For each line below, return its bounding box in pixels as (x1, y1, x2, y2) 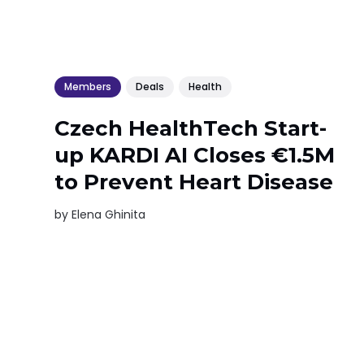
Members (64, 80, 112, 94)
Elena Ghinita (71, 206, 146, 223)
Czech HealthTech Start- (54, 115, 327, 142)
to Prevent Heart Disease (54, 169, 334, 196)
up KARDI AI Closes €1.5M (54, 142, 336, 169)
